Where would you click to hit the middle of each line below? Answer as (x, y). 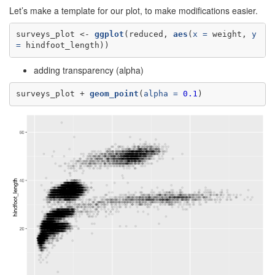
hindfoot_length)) (65, 45)
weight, (229, 34)
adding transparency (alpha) (89, 70)
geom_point (114, 94)
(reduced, (148, 34)
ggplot (109, 34)
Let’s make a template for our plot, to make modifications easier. (134, 10)
